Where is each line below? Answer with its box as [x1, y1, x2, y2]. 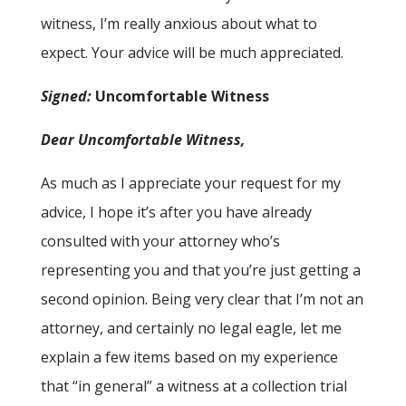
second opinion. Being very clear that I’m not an [40, 289, 363, 310]
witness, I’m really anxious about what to [40, 14, 317, 34]
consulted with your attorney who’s [40, 231, 280, 252]
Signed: [40, 86, 92, 107]
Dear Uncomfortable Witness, [40, 130, 246, 150]
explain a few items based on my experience [40, 347, 338, 368]
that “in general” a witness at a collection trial [40, 376, 347, 397]
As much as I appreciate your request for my [40, 173, 341, 194]
